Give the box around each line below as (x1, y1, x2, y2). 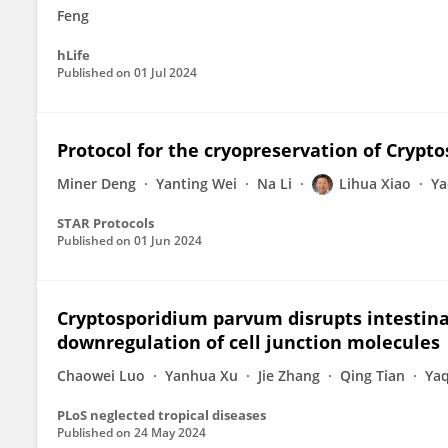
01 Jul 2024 (134, 64, 197, 81)
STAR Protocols (57, 214, 154, 232)
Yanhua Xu (165, 366, 238, 385)
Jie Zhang (258, 366, 320, 385)
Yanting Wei (156, 174, 237, 193)
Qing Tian (340, 366, 405, 385)
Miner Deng (57, 174, 136, 193)
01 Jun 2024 (134, 232, 202, 249)
